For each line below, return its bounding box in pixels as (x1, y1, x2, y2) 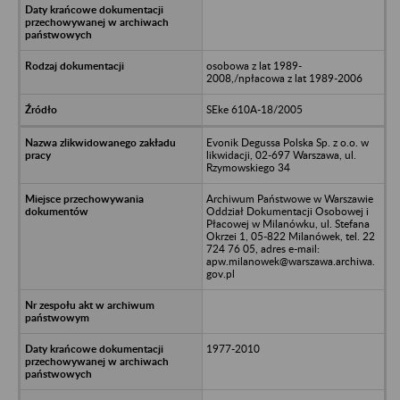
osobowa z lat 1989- (205, 58, 302, 72)
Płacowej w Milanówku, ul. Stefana (205, 216, 370, 230)
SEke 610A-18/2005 (205, 102, 303, 116)
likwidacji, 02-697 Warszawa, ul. (205, 147, 356, 162)
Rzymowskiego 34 (205, 160, 290, 174)
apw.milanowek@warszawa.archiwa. (205, 254, 375, 268)
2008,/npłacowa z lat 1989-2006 (205, 71, 362, 85)
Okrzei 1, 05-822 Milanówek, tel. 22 (205, 229, 375, 243)
